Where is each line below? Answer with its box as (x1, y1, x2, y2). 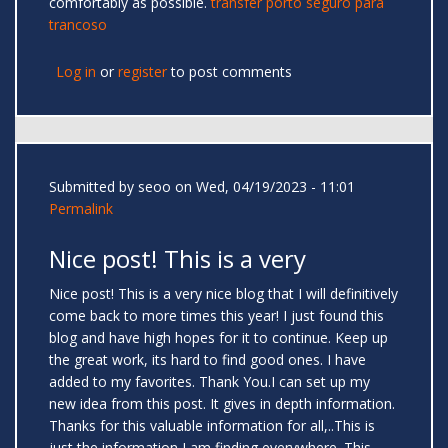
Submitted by (49, 177, 138, 197)
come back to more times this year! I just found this (49, 306, 384, 326)
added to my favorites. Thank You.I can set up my (49, 372, 370, 392)
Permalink (49, 199, 113, 219)
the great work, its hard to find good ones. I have (49, 350, 366, 370)
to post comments (167, 62, 292, 82)
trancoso (49, 15, 107, 35)
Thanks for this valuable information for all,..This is (49, 416, 375, 436)
